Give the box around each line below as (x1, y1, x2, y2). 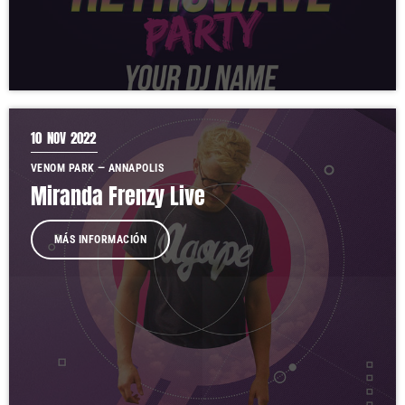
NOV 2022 (46, 127, 97, 148)
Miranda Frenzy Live (31, 180, 205, 212)
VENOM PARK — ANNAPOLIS (31, 162, 165, 174)
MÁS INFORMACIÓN (54, 233, 147, 246)
